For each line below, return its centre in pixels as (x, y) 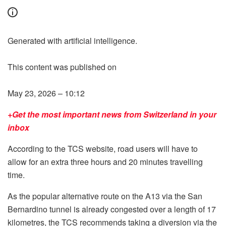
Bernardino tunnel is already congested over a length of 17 (112, 209)
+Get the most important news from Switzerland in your (112, 115)
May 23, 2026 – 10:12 (46, 93)
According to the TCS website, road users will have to (103, 149)
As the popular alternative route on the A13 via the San (105, 196)
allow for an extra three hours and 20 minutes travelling (105, 162)
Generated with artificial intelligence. (72, 41)
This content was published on (62, 67)
